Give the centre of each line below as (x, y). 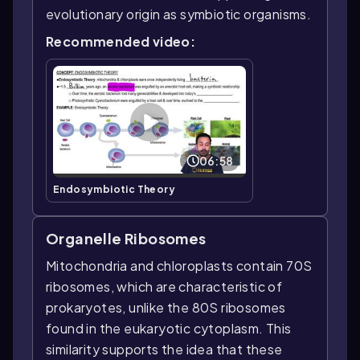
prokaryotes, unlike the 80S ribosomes (166, 308)
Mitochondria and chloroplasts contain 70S (179, 266)
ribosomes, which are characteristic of (164, 287)
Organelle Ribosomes (126, 239)
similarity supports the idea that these (164, 350)
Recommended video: (121, 41)
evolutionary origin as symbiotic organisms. (179, 14)
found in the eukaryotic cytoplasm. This (169, 329)
